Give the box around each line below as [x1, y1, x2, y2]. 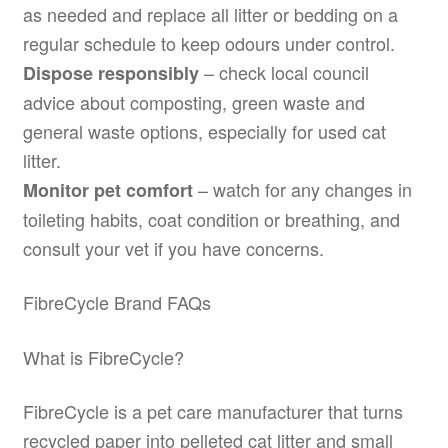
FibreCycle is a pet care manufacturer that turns [22, 397, 403, 424]
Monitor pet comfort [22, 176, 193, 203]
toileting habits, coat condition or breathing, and [22, 205, 400, 232]
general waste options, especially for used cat [22, 117, 386, 144]
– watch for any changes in [192, 175, 412, 202]
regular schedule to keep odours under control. [22, 29, 395, 56]
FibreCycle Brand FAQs [22, 289, 211, 316]
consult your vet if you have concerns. [22, 234, 324, 261]
